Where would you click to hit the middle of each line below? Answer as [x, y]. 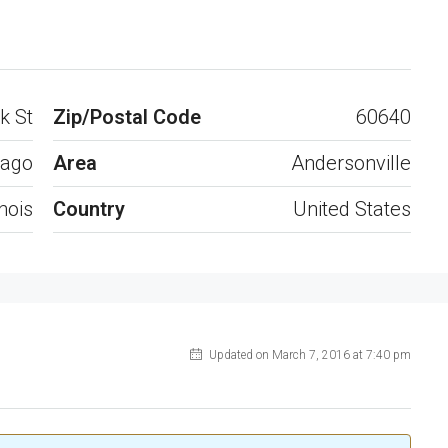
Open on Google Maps [337, 15]
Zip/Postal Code [126, 117]
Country [88, 209]
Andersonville [351, 163]
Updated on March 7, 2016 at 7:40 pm [308, 355]
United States [352, 209]
